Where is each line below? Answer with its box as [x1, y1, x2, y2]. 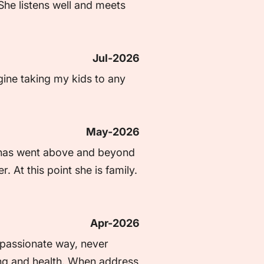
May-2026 [86, 125, 140, 138]
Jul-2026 [93, 51, 140, 64]
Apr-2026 [90, 216, 140, 229]
